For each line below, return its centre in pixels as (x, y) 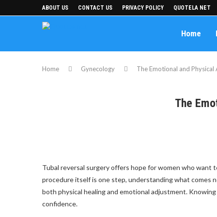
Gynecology (98, 69)
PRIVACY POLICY (143, 8)
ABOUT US (55, 8)
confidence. (61, 204)
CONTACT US (95, 8)
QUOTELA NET (192, 8)
